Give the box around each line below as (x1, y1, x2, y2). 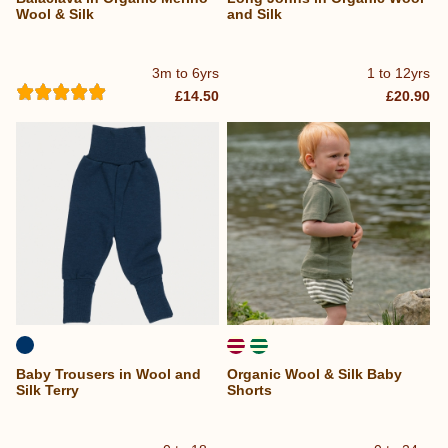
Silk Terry (16, 382, 79, 399)
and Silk (227, 6, 283, 23)
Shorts (227, 382, 273, 399)
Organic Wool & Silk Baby (227, 366, 403, 383)
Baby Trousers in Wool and (16, 366, 201, 383)
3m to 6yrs (152, 65, 220, 82)
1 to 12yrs (367, 65, 431, 82)
